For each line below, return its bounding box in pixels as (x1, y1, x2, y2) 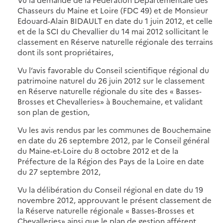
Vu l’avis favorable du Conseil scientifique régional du (17, 64, 209, 75)
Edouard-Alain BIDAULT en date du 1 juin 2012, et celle (17, 15, 213, 26)
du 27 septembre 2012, (17, 166, 101, 177)
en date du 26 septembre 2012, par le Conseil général (17, 134, 210, 145)
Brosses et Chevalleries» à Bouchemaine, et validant (17, 96, 203, 107)
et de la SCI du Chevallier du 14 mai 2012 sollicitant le (17, 25, 209, 36)
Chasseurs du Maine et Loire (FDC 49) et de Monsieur (17, 4, 208, 15)
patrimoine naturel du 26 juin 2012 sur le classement (17, 75, 205, 86)
